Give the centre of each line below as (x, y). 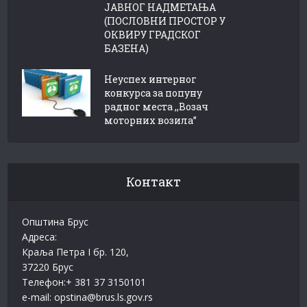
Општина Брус (56, 222)
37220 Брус (48, 267)
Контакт (153, 182)
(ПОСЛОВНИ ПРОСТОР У (165, 21)
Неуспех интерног (151, 79)
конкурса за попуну (153, 93)
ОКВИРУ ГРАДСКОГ (153, 35)
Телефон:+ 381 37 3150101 (84, 282)
